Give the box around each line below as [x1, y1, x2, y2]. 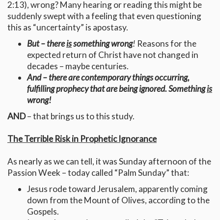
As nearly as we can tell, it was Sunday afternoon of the [7, 156, 211, 167]
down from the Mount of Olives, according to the [27, 195, 210, 206]
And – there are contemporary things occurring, [27, 72, 190, 83]
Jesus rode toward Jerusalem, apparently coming [27, 184, 208, 194]
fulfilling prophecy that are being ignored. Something [27, 83, 207, 94]
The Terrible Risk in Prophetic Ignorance [7, 134, 157, 144]
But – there [27, 38, 66, 49]
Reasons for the [136, 38, 196, 49]
